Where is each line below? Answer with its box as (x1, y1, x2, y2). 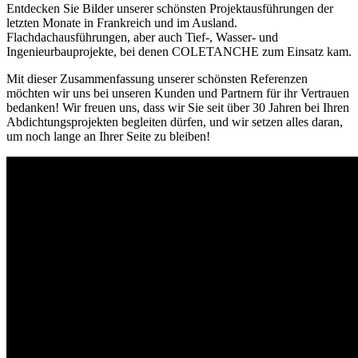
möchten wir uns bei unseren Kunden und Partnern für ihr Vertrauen (6, 86, 349, 101)
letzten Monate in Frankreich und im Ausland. (6, 16, 237, 30)
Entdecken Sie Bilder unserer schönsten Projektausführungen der (6, 2, 333, 16)
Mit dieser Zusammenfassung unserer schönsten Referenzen (6, 72, 308, 86)
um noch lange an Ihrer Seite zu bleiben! (6, 129, 210, 144)
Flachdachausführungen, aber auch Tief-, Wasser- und (6, 30, 278, 45)
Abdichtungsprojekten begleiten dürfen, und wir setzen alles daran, (6, 115, 343, 129)
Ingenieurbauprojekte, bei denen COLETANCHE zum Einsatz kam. (6, 45, 352, 59)
